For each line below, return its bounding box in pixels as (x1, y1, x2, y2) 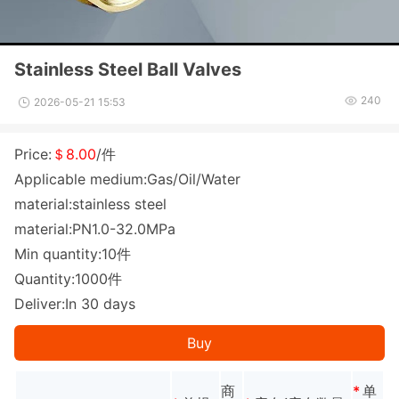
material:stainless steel (14, 195, 167, 213)
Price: (14, 145, 52, 163)
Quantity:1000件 (14, 270, 122, 288)
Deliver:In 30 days (14, 295, 135, 313)
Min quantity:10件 (14, 245, 131, 263)
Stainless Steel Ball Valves (14, 59, 241, 80)
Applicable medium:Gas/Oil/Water (14, 170, 240, 188)
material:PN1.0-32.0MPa (14, 220, 175, 238)
